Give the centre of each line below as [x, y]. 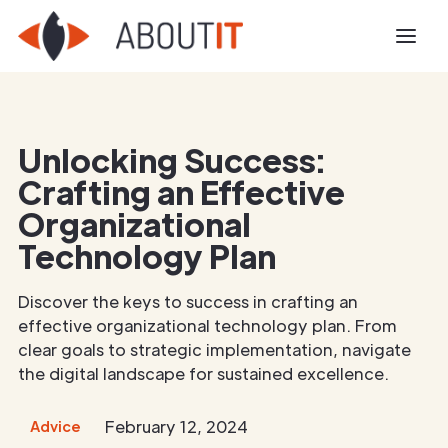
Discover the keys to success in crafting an [188, 301]
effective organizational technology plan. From [207, 325]
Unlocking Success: [171, 159]
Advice [55, 426]
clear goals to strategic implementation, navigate [214, 349]
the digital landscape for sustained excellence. [203, 373]
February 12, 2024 [176, 426]
